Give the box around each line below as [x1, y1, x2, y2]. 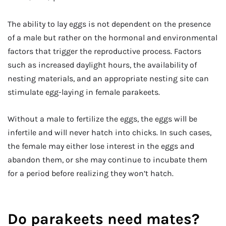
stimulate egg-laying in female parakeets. [8, 87, 160, 97]
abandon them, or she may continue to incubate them [8, 154, 207, 164]
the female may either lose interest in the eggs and [8, 141, 194, 151]
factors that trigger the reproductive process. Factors [8, 46, 201, 56]
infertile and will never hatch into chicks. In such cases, [8, 127, 211, 137]
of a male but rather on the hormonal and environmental [8, 32, 217, 42]
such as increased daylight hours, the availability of [8, 60, 197, 70]
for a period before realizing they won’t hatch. [8, 168, 174, 178]
